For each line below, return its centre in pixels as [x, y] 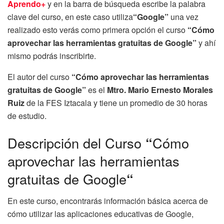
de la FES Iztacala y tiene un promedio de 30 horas [116, 103]
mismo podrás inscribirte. [52, 56]
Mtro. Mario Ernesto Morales [160, 90]
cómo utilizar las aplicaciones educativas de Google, [100, 214]
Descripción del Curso [76, 142]
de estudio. [27, 116]
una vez [184, 17]
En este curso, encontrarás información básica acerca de [108, 201]
